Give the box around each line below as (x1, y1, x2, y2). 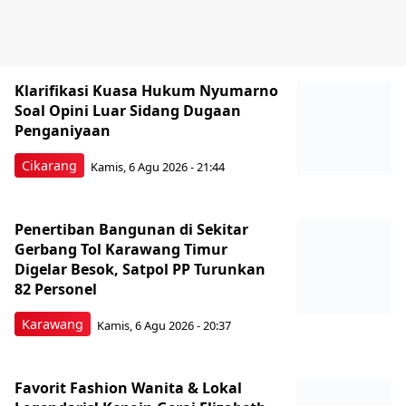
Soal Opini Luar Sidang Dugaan (14, 101, 241, 121)
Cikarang (22, 157, 77, 175)
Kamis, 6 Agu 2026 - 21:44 (91, 158, 225, 175)
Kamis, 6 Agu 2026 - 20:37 (97, 316, 231, 333)
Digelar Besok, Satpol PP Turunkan (14, 259, 266, 280)
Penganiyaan (14, 121, 111, 141)
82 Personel (14, 279, 97, 300)
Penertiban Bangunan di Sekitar (14, 219, 248, 240)
